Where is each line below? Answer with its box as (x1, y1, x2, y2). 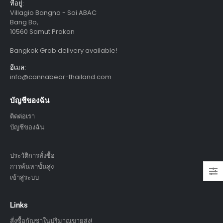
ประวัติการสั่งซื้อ (10, 151, 55, 159)
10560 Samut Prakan (10, 26, 75, 36)
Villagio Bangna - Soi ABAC (10, 7, 97, 17)
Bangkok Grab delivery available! (10, 45, 117, 55)
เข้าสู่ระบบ (10, 173, 39, 181)
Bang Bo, (10, 17, 38, 27)
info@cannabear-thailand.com (10, 72, 111, 82)
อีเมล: (10, 62, 26, 72)
